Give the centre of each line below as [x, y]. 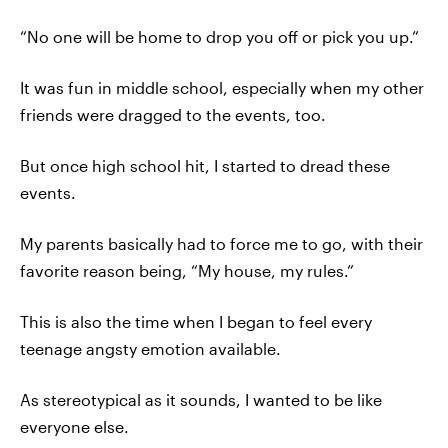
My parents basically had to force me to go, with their [221, 243]
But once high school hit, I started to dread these [205, 165]
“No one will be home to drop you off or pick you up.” [219, 36]
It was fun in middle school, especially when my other [222, 87]
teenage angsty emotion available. [150, 348]
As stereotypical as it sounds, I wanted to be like [201, 399]
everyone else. [74, 426]
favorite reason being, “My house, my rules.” [187, 270]
